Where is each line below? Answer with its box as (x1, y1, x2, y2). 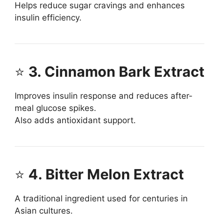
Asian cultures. (15, 206, 73, 216)
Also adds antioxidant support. (15, 115, 136, 126)
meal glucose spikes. (15, 103, 96, 113)
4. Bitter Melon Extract (28, 166, 184, 183)
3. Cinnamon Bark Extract (28, 63, 204, 81)
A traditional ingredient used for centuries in (15, 194, 188, 204)
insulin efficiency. (15, 13, 82, 23)
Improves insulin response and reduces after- (15, 91, 193, 101)
